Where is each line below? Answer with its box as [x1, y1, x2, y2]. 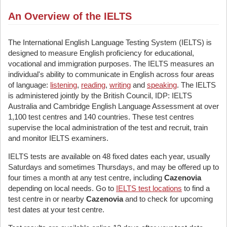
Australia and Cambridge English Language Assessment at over [8, 102, 219, 110]
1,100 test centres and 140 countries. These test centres [8, 112, 194, 121]
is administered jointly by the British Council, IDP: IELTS [8, 91, 192, 100]
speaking [147, 81, 177, 89]
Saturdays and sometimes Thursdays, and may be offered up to [8, 163, 219, 171]
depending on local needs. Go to [8, 184, 116, 193]
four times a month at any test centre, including [8, 173, 164, 182]
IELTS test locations [116, 184, 182, 193]
